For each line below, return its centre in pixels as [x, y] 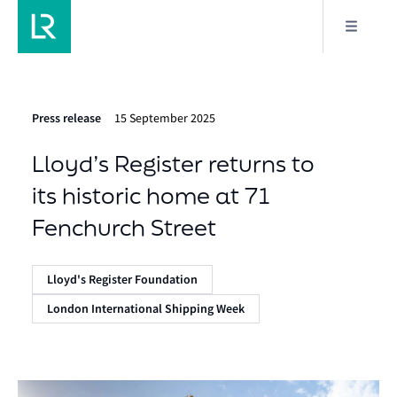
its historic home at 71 [151, 195]
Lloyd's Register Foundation [122, 280]
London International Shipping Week [146, 309]
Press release [66, 118]
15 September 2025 [165, 118]
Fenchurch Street [124, 227]
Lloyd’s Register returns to [173, 163]
